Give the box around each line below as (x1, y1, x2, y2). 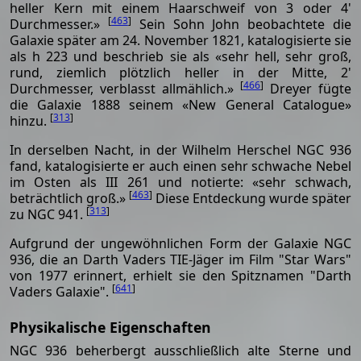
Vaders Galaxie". (10, 282, 112, 301)
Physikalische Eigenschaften (10, 317, 211, 337)
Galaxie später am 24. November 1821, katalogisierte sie (10, 31, 351, 49)
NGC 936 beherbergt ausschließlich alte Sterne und (10, 341, 351, 359)
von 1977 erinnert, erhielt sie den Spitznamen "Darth (10, 266, 351, 284)
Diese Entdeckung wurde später (152, 189, 351, 207)
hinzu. (10, 111, 50, 130)
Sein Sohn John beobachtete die (131, 15, 352, 33)
